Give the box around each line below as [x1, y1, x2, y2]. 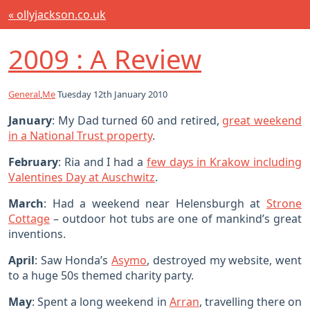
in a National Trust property [8, 128, 152, 144]
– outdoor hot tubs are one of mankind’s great [50, 211, 302, 227]
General [8, 88, 40, 101]
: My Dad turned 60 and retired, [52, 113, 223, 129]
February [8, 154, 58, 170]
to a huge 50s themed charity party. [8, 268, 194, 284]
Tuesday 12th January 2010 [55, 88, 167, 101]
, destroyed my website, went [147, 253, 302, 268]
